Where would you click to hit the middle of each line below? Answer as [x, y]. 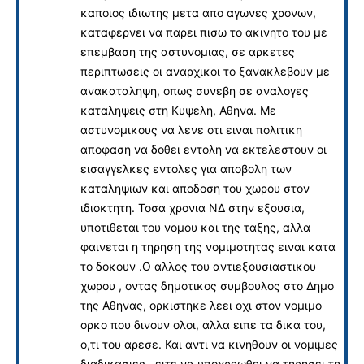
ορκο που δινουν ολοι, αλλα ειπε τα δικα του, [203, 324]
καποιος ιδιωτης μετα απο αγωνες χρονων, [198, 12]
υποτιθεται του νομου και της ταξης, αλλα [195, 227]
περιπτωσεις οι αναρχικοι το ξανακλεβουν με [205, 71]
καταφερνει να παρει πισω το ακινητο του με [204, 32]
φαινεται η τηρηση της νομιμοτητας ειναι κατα [208, 246]
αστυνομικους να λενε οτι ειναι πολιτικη [191, 129]
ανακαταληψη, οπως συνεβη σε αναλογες [195, 90]
